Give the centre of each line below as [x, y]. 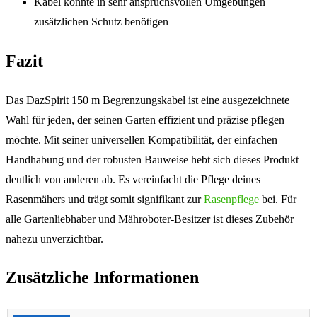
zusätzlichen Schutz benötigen [101, 21]
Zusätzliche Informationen [102, 278]
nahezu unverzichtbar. [54, 238]
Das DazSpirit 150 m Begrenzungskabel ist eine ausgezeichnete [148, 100]
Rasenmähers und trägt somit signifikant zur [105, 199]
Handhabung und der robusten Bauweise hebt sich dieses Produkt [152, 159]
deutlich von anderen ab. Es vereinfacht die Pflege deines [133, 179]
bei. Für [278, 199]
